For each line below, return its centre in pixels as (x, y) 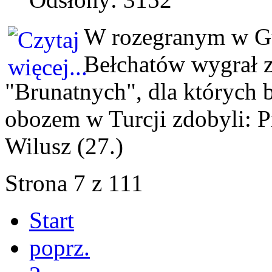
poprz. (59, 247)
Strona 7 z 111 (74, 183)
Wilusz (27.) (64, 146)
